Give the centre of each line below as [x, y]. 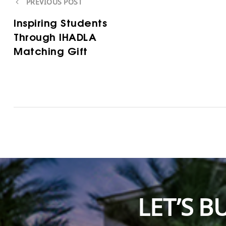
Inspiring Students [60, 22]
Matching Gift [51, 51]
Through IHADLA [55, 37]
